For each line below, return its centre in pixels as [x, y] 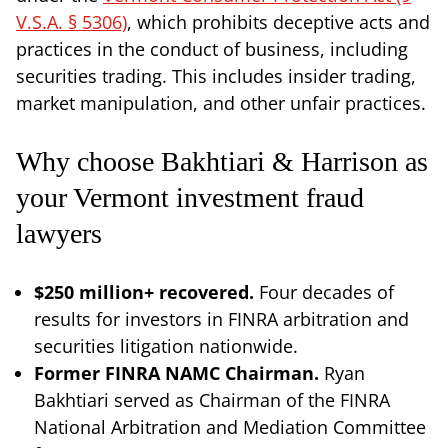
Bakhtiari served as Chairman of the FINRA [212, 399]
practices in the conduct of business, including [212, 48]
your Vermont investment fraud [190, 197]
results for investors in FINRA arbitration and [221, 318]
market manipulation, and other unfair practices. [221, 102]
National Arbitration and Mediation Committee [230, 426]
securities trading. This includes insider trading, [216, 75]
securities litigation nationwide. [166, 345]
